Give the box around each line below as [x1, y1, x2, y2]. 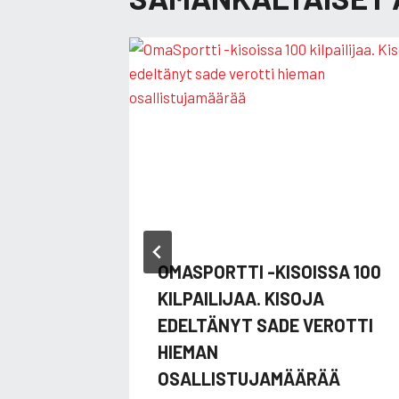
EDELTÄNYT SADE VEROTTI [158, 313, 373, 336]
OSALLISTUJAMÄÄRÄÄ [158, 367, 340, 389]
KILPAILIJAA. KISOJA [158, 287, 324, 309]
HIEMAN [158, 340, 218, 362]
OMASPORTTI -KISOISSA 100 [158, 260, 381, 282]
